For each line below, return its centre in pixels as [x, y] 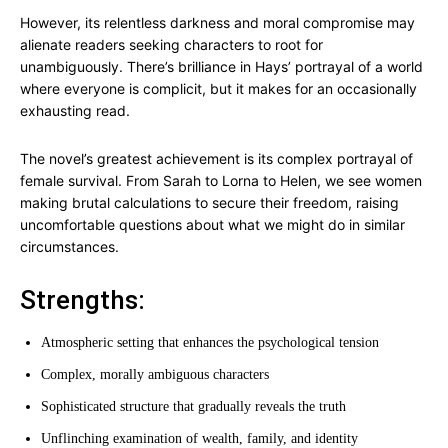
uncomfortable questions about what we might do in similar [212, 224]
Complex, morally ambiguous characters [155, 374]
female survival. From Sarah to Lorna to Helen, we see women [221, 180]
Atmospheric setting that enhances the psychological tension [210, 342]
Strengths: [82, 300]
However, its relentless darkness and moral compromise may [217, 22]
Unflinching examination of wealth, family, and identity [199, 438]
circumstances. [69, 246]
